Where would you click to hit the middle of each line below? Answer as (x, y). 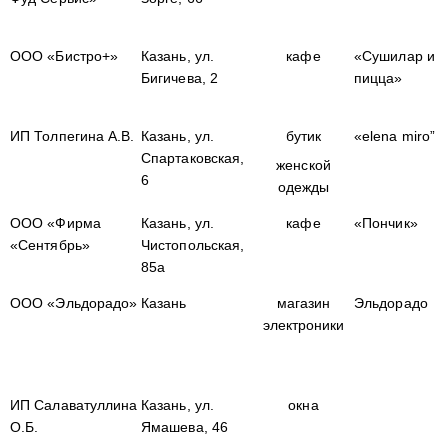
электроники (303, 325)
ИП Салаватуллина (74, 405)
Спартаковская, (193, 158)
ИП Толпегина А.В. (72, 136)
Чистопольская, (193, 245)
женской (303, 165)
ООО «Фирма (55, 223)
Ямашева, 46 (184, 427)
